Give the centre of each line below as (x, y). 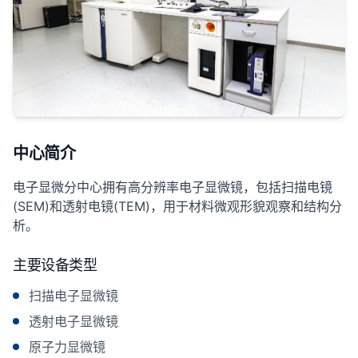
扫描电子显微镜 (74, 296)
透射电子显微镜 (74, 322)
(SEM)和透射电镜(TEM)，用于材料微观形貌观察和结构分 (177, 207)
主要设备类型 (55, 265)
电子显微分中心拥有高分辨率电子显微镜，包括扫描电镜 (173, 187)
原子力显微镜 (67, 347)
